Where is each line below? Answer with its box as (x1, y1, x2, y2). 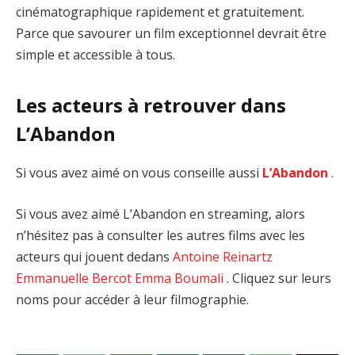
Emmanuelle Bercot (16, 269, 132, 287)
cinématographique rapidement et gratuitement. (16, 2, 304, 21)
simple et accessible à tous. (16, 45, 175, 63)
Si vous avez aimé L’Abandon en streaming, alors (16, 204, 305, 223)
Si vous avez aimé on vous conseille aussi (16, 164, 262, 182)
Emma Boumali (135, 269, 223, 287)
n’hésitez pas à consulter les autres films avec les (16, 226, 305, 244)
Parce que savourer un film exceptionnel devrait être (16, 24, 326, 42)
